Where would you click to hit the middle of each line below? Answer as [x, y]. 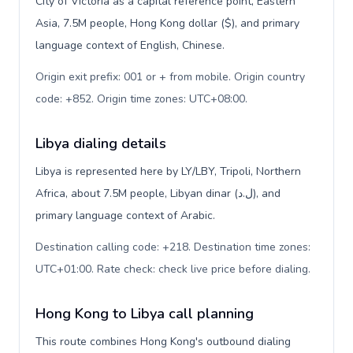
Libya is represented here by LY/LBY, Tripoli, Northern [168, 171]
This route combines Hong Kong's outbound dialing [163, 342]
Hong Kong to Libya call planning [145, 314]
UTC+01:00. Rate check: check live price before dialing [172, 269]
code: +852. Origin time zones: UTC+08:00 [140, 99]
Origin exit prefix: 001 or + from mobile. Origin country [170, 77]
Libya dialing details [101, 143]
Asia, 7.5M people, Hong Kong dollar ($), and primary [167, 23]
